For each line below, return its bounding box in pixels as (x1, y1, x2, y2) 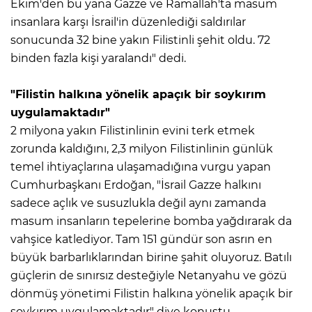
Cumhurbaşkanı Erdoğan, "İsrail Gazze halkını (10, 178, 261, 192)
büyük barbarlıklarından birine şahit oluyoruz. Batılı (10, 250, 292, 264)
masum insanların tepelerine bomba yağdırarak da (10, 214, 292, 228)
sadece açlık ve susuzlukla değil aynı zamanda (10, 196, 266, 210)
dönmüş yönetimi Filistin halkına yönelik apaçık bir (10, 286, 292, 300)
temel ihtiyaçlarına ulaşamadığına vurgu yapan (10, 159, 271, 173)
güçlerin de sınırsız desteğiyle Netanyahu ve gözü (10, 268, 287, 282)
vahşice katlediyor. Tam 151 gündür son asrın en (10, 232, 272, 246)
